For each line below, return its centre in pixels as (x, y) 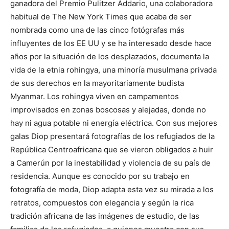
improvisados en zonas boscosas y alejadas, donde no (108, 110)
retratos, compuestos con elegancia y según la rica (102, 203)
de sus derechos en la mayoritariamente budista (97, 83)
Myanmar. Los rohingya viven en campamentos (95, 96)
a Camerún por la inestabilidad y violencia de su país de (110, 163)
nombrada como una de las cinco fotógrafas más (97, 30)
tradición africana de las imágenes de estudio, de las (105, 216)
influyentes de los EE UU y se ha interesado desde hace (111, 43)
